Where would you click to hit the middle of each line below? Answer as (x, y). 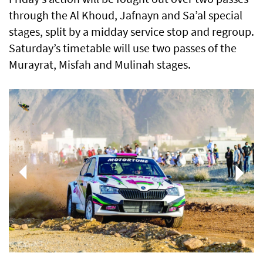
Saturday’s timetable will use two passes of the (123, 48)
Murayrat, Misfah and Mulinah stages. (100, 65)
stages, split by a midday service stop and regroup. (131, 32)
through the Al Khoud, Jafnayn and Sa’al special (126, 15)
